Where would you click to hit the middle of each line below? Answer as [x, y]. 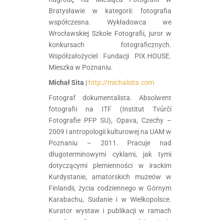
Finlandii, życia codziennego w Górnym [110, 188]
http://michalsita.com [121, 82]
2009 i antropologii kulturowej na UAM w [110, 131]
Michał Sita [66, 82]
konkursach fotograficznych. [110, 44]
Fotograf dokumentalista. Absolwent [110, 97]
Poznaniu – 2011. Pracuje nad [110, 143]
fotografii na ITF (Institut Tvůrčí [110, 109]
